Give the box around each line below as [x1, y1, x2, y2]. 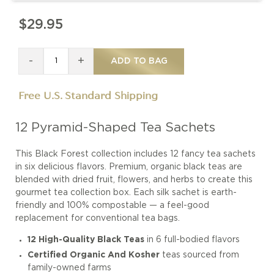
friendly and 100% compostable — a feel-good [15, 202, 209, 210]
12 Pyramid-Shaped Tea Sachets [15, 122, 215, 133]
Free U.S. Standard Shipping [18, 89, 158, 103]
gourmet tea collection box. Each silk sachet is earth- [15, 189, 237, 197]
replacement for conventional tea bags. [15, 215, 180, 223]
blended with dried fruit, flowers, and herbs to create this [15, 176, 253, 184]
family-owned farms [27, 264, 111, 272]
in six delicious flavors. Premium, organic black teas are [15, 163, 242, 171]
